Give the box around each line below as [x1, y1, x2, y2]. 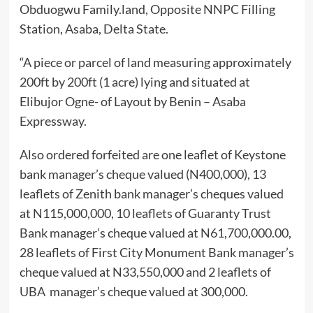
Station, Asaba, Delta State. [19, 21, 168, 37]
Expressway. [19, 113, 87, 129]
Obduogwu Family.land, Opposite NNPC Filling [19, 1, 275, 17]
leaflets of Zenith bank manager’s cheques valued [19, 186, 284, 202]
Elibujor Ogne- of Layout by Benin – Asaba [19, 94, 246, 110]
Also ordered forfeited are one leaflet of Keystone [19, 147, 286, 163]
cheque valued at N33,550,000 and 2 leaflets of [19, 264, 271, 280]
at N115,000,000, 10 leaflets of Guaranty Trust [19, 205, 271, 221]
